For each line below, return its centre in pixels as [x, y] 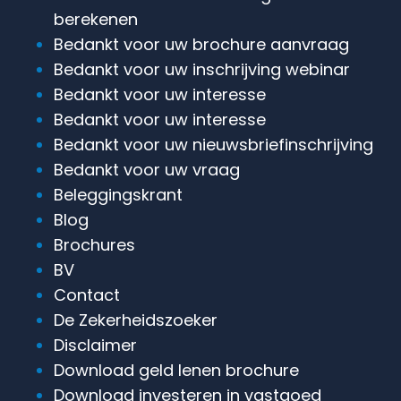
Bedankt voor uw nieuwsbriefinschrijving [213, 144]
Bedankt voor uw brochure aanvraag [201, 44]
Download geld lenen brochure [176, 370]
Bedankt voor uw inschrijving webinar [202, 69]
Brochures [94, 244]
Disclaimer [95, 345]
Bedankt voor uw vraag [147, 169]
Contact [87, 294]
